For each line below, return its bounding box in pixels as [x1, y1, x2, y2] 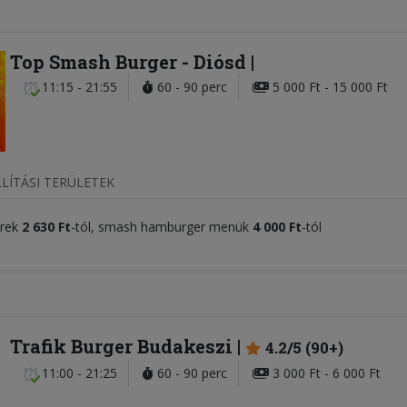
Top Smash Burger [10, 50, 177, 74]
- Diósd [177, 50, 251, 74]
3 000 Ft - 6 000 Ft [269, 364, 381, 382]
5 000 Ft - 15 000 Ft [269, 78, 388, 96]
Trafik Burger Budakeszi [10, 334, 233, 359]
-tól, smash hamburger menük [71, 218, 253, 236]
